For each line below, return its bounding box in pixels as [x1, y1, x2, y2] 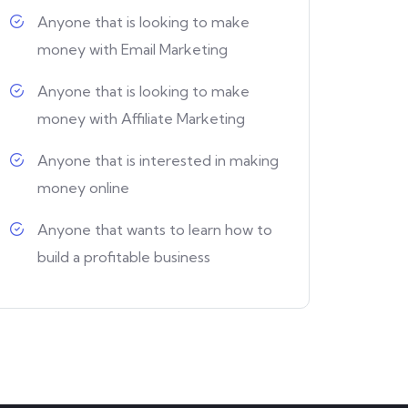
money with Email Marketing [37, 40, 228, 59]
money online [37, 178, 129, 198]
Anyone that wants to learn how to [37, 220, 272, 240]
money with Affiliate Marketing [37, 109, 245, 128]
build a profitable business [37, 248, 210, 267]
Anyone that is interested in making [37, 151, 279, 170]
